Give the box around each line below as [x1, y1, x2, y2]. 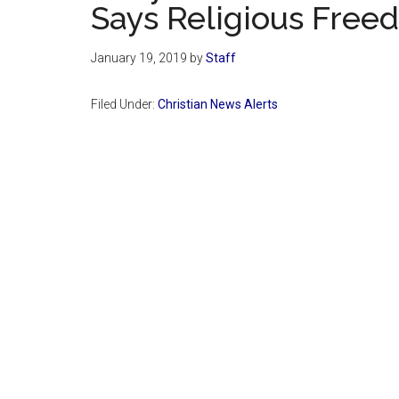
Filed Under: [91, 96, 158, 111]
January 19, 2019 [91, 50, 187, 65]
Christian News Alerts [158, 96, 278, 111]
